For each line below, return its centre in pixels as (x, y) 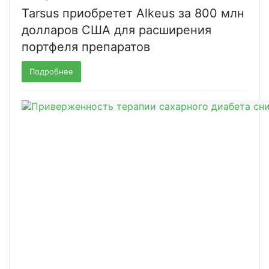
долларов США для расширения (116, 30)
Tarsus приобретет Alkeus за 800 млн (133, 13)
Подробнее (51, 71)
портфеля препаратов (86, 47)
